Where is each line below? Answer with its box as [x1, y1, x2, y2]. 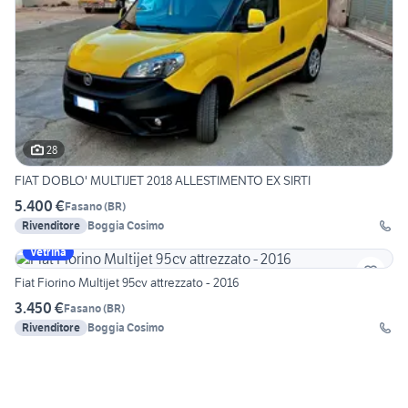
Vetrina [30, 245, 66, 260]
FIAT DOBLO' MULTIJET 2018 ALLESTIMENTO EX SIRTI [15, 172, 311, 189]
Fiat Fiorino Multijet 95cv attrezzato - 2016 [15, 274, 240, 291]
